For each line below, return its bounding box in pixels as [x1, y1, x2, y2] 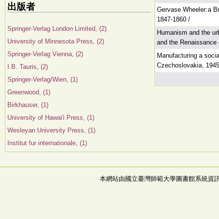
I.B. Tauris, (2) [7, 63, 48, 70]
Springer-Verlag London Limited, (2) [7, 25, 107, 32]
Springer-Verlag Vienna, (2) [7, 50, 83, 58]
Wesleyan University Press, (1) [7, 127, 95, 134]
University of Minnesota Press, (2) [7, 38, 104, 45]
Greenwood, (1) [7, 88, 50, 96]
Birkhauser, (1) [7, 101, 48, 109]
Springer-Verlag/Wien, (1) [7, 76, 78, 83]
